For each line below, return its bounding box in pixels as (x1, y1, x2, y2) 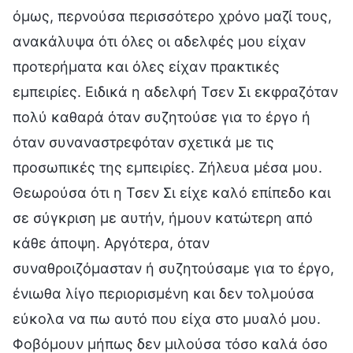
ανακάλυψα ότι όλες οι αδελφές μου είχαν (13, 32, 306, 50)
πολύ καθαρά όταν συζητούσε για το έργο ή (13, 108, 310, 125)
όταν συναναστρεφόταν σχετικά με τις (13, 133, 274, 150)
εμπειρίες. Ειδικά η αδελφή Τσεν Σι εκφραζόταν (13, 83, 338, 100)
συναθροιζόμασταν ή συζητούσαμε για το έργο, (13, 259, 334, 277)
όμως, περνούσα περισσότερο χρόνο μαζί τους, (13, 7, 332, 24)
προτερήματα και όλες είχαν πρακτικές (13, 58, 280, 75)
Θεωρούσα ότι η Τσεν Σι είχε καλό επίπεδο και (13, 184, 331, 201)
